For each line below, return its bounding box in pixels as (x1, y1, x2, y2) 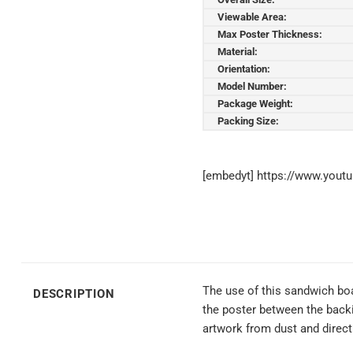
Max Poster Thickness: (217, 28, 322, 40)
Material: (217, 45, 258, 58)
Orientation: (217, 62, 270, 75)
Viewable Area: (217, 10, 287, 23)
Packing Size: (217, 114, 279, 127)
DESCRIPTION (33, 287, 115, 302)
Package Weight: (217, 97, 293, 110)
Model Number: (217, 80, 287, 92)
